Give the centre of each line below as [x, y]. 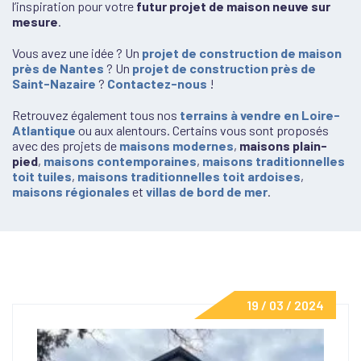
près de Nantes [58, 68]
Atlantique [44, 130]
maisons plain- [283, 145]
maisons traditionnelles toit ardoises [189, 176]
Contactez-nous [157, 83]
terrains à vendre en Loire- [260, 115]
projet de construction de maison [242, 53]
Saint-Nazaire [54, 83]
